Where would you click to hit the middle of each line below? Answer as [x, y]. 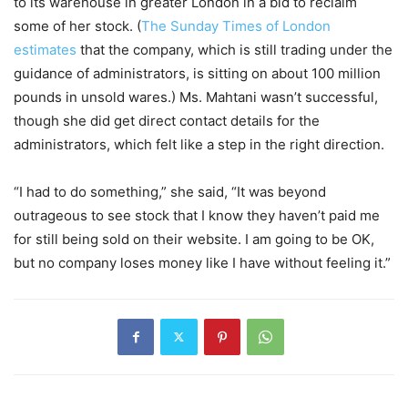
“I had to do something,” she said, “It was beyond [170, 191]
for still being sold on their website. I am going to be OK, [194, 239]
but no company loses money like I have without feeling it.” [202, 262]
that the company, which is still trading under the [235, 49]
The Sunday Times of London [236, 25]
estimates [45, 49]
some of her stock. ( [77, 25]
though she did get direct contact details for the [167, 120]
